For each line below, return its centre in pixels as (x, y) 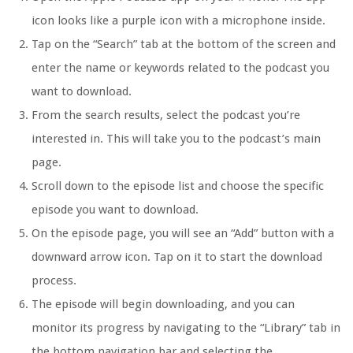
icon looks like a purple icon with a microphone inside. (178, 21)
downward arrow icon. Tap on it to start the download (177, 257)
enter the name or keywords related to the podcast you (180, 68)
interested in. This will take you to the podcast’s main (176, 139)
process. (54, 281)
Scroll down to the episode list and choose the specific (178, 186)
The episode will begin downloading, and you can (163, 305)
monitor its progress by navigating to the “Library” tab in (186, 328)
